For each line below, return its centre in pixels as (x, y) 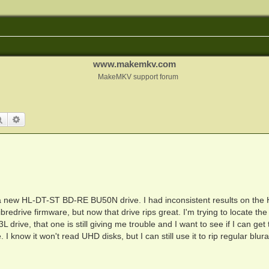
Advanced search (52, 119)
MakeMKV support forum (138, 77)
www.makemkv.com (134, 64)
